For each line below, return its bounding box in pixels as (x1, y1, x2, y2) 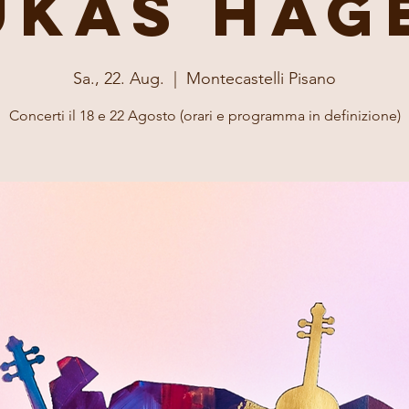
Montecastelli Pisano (186, 68, 336, 89)
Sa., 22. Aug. (73, 68, 164, 89)
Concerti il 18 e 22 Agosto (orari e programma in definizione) (8, 107, 401, 124)
